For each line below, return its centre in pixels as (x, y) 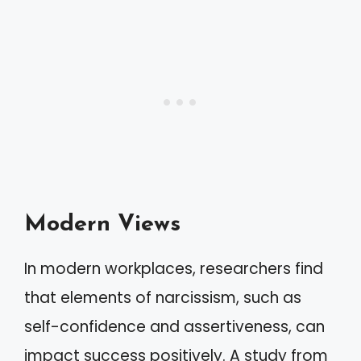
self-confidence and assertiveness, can (174, 326)
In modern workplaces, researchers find (174, 268)
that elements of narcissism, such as (163, 297)
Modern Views (102, 224)
